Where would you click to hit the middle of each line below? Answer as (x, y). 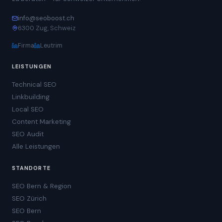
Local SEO (28, 109)
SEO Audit (28, 134)
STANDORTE (31, 168)
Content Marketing (41, 121)
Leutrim (51, 45)
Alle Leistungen (36, 146)
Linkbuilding (31, 97)
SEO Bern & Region (42, 186)
